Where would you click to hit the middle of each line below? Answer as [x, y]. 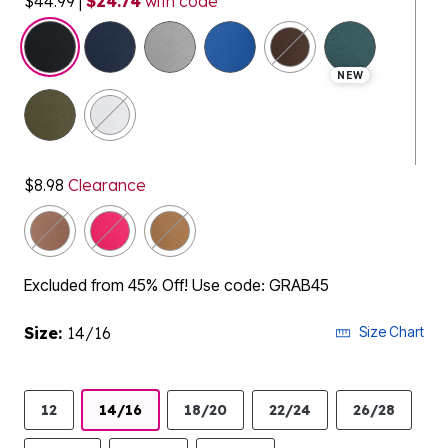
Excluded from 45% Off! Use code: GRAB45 [176, 285]
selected [113, 32]
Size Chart [391, 331]
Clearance [105, 185]
